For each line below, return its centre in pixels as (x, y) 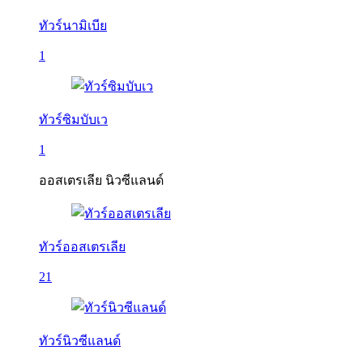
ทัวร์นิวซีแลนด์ (80, 341)
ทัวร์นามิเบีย (73, 26)
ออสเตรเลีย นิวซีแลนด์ (101, 180)
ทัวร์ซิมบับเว (73, 120)
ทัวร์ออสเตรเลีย (82, 247)
